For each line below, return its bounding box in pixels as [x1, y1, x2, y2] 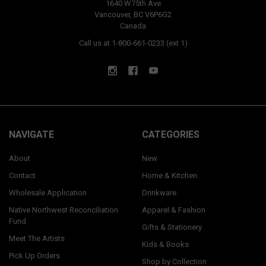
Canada [120, 21, 146, 30]
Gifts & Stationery [141, 222, 202, 232]
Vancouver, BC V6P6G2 [94, 9, 172, 19]
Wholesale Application [8, 188, 87, 197]
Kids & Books [141, 239, 189, 249]
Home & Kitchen [141, 170, 197, 180]
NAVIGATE [8, 129, 54, 141]
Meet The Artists [8, 233, 65, 243]
